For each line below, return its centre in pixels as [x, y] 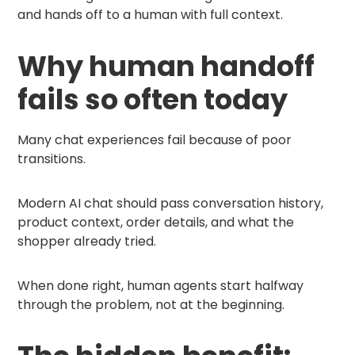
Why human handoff [166, 67]
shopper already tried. [87, 241]
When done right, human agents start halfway [161, 285]
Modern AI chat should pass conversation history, [171, 203]
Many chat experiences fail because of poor [155, 139]
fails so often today [153, 100]
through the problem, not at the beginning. [151, 304]
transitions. [52, 158]
